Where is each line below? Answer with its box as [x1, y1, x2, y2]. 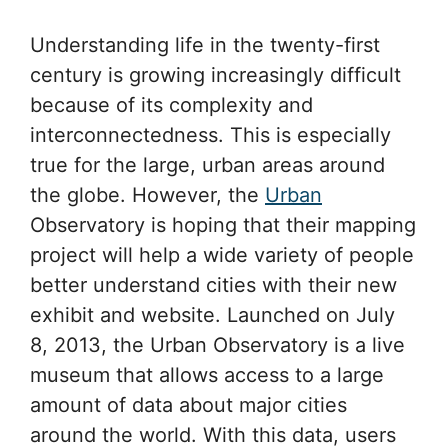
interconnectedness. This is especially [30, 122, 391, 147]
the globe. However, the [30, 182, 265, 207]
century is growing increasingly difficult [30, 62, 401, 87]
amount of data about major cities [30, 392, 347, 417]
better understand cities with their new [30, 272, 397, 297]
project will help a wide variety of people [30, 242, 414, 267]
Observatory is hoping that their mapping [30, 212, 416, 237]
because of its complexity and [30, 92, 313, 117]
